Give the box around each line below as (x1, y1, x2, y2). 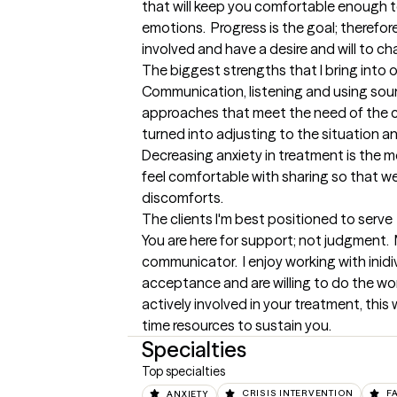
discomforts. (142, 189, 223, 207)
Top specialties (142, 363, 225, 380)
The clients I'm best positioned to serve (142, 210, 393, 229)
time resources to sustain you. (142, 316, 331, 335)
